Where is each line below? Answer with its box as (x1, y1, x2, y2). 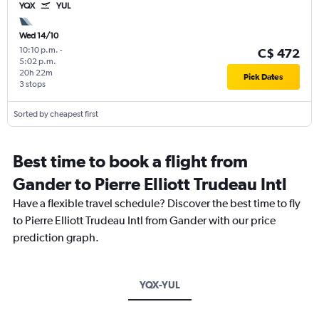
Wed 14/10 (19, 30, 58, 41)
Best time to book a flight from (13, 150, 248, 171)
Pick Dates (244, 71, 283, 82)
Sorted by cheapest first (14, 108, 98, 119)
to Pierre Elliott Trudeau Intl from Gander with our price (13, 213, 276, 227)
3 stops (19, 78, 46, 89)
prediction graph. (13, 230, 99, 244)
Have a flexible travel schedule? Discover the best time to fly (13, 196, 300, 210)
